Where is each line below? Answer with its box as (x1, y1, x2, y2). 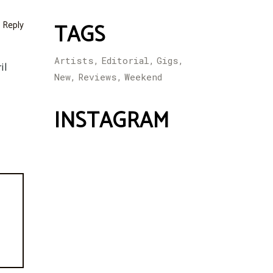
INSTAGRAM (54, 104, 169, 140)
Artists (54, 54, 94, 67)
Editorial (101, 54, 149, 67)
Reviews (77, 71, 117, 83)
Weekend (124, 71, 162, 83)
